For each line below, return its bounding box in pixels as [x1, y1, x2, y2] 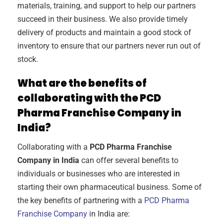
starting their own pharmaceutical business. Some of [17, 182, 202, 192]
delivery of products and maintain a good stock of [17, 27, 191, 37]
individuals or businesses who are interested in [17, 168, 180, 178]
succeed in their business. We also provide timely [17, 14, 188, 24]
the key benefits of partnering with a [17, 195, 144, 205]
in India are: [87, 209, 130, 219]
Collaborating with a [17, 142, 90, 152]
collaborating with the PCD [17, 91, 161, 105]
